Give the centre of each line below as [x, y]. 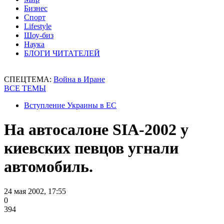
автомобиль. [48, 167]
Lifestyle [38, 26]
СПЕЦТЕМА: [29, 79]
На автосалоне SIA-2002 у [96, 130]
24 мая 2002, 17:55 [35, 191]
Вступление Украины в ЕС [70, 105]
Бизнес [36, 8]
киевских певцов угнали [91, 148]
